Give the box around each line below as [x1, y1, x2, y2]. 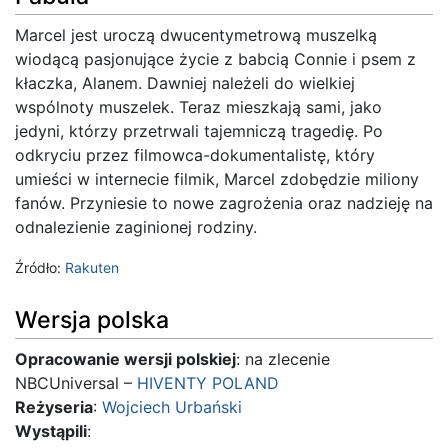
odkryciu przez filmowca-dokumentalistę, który [15, 145, 375, 166]
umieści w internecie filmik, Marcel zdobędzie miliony [15, 169, 419, 190]
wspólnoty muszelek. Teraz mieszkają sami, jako [15, 97, 382, 118]
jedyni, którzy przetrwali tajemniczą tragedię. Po [15, 121, 383, 142]
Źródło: [15, 259, 65, 277]
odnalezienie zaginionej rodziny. [15, 217, 257, 238]
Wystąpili [15, 420, 87, 441]
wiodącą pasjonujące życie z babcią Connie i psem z [15, 49, 416, 70]
